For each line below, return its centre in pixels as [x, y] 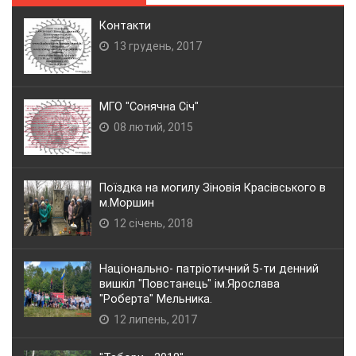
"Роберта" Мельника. [156, 300]
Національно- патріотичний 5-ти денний [209, 269]
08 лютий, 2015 [152, 128]
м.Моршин [127, 203]
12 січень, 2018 [152, 224]
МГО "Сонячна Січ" [149, 107]
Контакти [125, 26]
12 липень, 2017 [154, 320]
